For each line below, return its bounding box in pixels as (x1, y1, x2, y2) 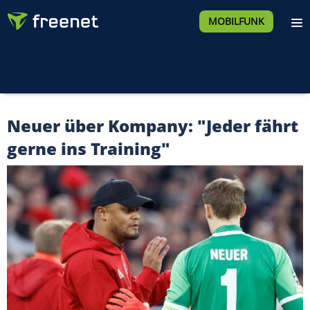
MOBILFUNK (208, 15, 264, 28)
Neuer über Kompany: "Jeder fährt (7, 114, 298, 137)
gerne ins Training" (7, 137, 170, 160)
